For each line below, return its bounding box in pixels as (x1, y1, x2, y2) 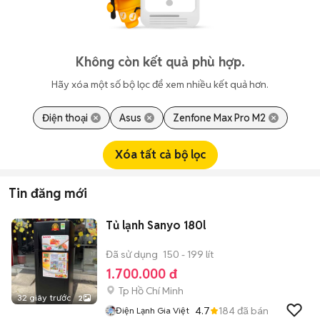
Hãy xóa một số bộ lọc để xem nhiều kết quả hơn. (51, 78, 269, 91)
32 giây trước (17, 292, 71, 303)
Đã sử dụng (106, 248, 158, 261)
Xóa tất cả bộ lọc (114, 147, 206, 162)
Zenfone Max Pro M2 (172, 111, 266, 124)
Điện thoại (41, 111, 88, 124)
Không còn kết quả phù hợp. (75, 54, 245, 70)
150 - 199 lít (163, 248, 214, 261)
